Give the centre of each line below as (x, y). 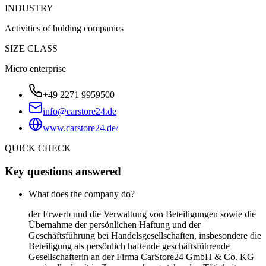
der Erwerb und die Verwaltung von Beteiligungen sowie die (142, 214)
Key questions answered (63, 171)
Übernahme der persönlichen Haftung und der (115, 225)
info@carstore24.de (80, 111)
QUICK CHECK (38, 148)
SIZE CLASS (31, 48)
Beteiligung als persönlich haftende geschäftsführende (129, 246)
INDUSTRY (29, 8)
